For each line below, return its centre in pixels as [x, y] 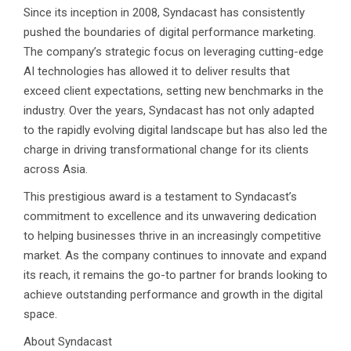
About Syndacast [68, 341]
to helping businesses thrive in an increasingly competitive [172, 235]
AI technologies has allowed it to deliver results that [157, 71]
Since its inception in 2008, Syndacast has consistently [164, 12]
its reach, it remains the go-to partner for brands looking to [175, 275]
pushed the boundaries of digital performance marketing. [170, 32]
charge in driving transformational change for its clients [166, 149]
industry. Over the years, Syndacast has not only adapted [169, 110]
